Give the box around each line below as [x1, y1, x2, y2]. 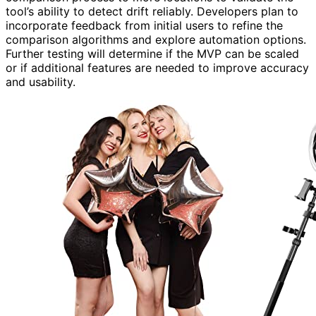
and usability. [6, 75, 75, 90]
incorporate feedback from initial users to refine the [6, 18, 283, 33]
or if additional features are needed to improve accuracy [6, 61, 309, 75]
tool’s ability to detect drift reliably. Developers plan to [6, 4, 298, 19]
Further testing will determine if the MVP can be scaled [6, 47, 299, 61]
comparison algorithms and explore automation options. [6, 32, 306, 47]
